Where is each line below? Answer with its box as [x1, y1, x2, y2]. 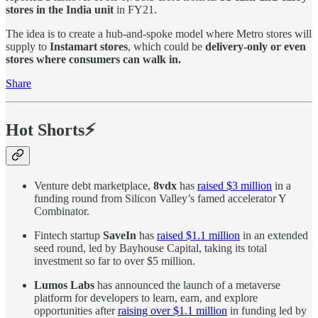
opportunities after [34, 304, 118, 317]
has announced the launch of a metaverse [94, 278, 280, 291]
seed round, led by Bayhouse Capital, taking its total [34, 241, 267, 254]
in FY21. [114, 3, 157, 16]
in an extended [240, 229, 308, 241]
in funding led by [227, 304, 307, 317]
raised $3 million [197, 179, 272, 192]
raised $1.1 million [157, 229, 240, 241]
